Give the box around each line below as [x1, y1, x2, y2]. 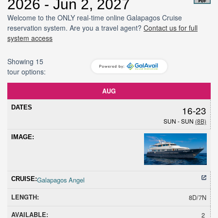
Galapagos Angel [37, 175, 85, 184]
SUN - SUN [163, 116, 195, 125]
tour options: [7, 66, 46, 76]
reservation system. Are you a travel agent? [7, 22, 144, 33]
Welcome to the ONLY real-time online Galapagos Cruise [7, 12, 182, 22]
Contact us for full [144, 22, 198, 33]
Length [80, 86, 104, 94]
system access [7, 33, 53, 43]
